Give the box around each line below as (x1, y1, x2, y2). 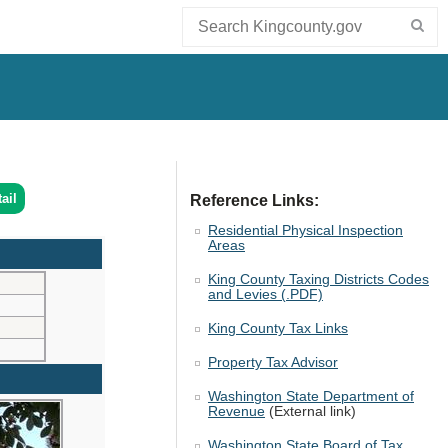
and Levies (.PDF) (208, 287, 323, 303)
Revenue (208, 404, 265, 420)
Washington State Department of (208, 389, 414, 405)
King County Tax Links (208, 321, 348, 337)
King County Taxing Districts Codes (208, 272, 429, 288)
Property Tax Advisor (208, 355, 338, 371)
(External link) (265, 404, 356, 420)
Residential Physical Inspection (208, 223, 403, 239)
